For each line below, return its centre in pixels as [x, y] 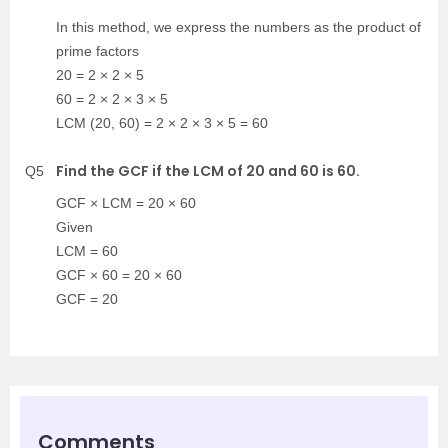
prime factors [97, 50]
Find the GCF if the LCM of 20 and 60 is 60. [208, 170]
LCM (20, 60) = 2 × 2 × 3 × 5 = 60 [162, 122]
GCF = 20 [87, 298]
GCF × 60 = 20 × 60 [119, 274]
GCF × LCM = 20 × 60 [126, 202]
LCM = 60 [87, 250]
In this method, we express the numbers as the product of [238, 26]
